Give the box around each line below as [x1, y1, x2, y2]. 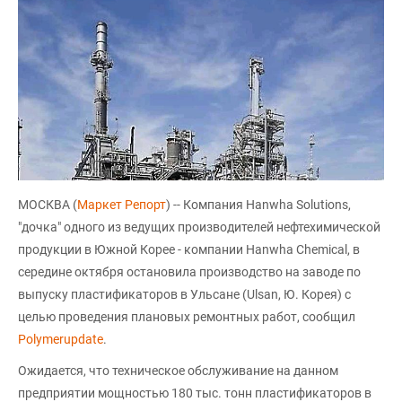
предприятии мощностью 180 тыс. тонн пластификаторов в [18, 385, 371, 400]
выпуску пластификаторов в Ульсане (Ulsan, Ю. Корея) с [18, 286, 351, 301]
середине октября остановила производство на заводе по [18, 264, 361, 279]
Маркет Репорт [77, 197, 166, 212]
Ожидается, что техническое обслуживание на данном [18, 363, 338, 378]
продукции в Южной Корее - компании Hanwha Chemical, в [18, 241, 360, 257]
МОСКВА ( [18, 197, 77, 212]
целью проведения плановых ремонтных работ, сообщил [18, 309, 355, 324]
